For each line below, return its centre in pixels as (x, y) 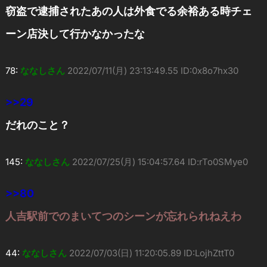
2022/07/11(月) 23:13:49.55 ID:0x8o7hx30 (153, 70)
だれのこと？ (37, 125)
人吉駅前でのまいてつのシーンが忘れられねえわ (123, 216)
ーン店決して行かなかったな (75, 33)
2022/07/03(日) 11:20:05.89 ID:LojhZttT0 (151, 253)
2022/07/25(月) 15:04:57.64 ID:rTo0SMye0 (160, 162)
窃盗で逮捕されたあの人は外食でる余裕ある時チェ (128, 11)
